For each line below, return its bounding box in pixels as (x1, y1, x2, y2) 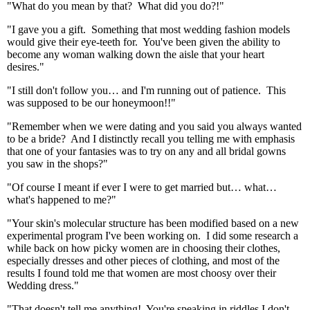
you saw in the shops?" (7, 158, 108, 170)
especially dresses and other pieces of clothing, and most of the (7, 255, 280, 266)
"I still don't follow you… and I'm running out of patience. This (7, 84, 286, 96)
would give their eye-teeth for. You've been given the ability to (7, 36, 280, 48)
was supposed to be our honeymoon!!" (7, 97, 176, 109)
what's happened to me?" (7, 194, 116, 206)
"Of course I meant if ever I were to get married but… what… (7, 181, 277, 193)
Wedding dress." (7, 280, 79, 291)
